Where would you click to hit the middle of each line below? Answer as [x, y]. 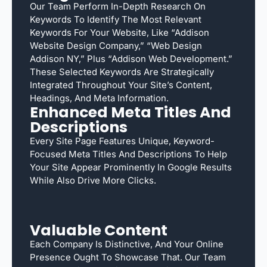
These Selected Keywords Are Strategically [122, 72]
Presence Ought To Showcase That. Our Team [128, 257]
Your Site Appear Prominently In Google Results [131, 167]
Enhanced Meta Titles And [131, 112]
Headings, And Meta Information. [99, 98]
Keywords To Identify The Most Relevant [116, 19]
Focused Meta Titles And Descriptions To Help [128, 154]
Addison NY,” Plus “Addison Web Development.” [131, 58]
